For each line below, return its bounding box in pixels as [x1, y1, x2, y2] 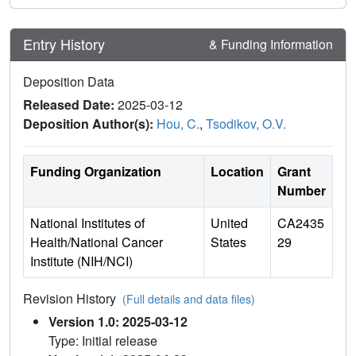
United [211, 213, 248, 232]
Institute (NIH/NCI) [30, 251, 133, 270]
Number [277, 180, 326, 199]
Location [211, 161, 264, 180]
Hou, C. [157, 114, 199, 133]
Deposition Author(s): [23, 114, 157, 133]
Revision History [23, 288, 122, 308]
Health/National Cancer [30, 232, 163, 251]
